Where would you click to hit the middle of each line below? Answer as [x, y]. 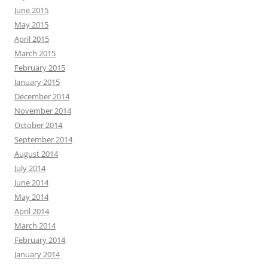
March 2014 [35, 225]
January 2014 [37, 254]
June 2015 [31, 10]
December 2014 [42, 96]
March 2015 [35, 53]
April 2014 [32, 211]
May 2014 [31, 197]
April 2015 [32, 39]
